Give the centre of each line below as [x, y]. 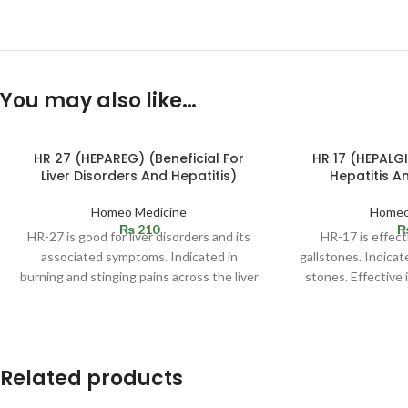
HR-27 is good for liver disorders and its [139, 236]
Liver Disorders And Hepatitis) [139, 175]
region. [139, 296]
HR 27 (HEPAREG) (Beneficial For [139, 158]
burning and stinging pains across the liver [139, 276]
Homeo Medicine [139, 211]
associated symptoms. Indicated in [139, 256]
